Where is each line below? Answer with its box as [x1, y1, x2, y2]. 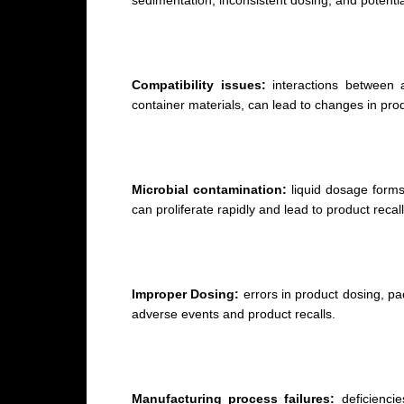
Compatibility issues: [132, 78, 266, 92]
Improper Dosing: [132, 287, 240, 301]
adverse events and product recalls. [132, 307, 335, 321]
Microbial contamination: [132, 182, 287, 197]
